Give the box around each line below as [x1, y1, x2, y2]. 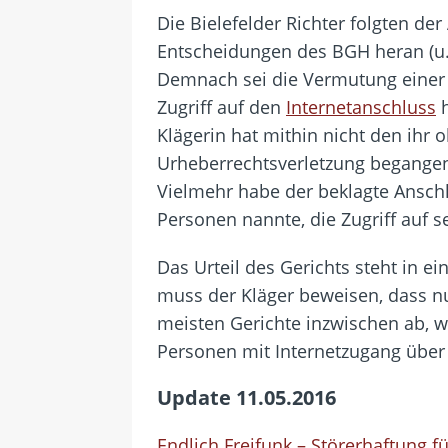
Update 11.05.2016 [157, 383, 336, 411]
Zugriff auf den [157, 94, 286, 119]
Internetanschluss [286, 94, 436, 119]
